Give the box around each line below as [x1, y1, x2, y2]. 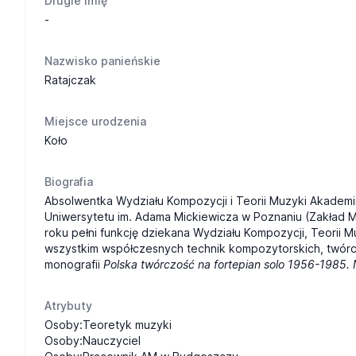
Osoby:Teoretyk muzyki [44, 318, 172, 331]
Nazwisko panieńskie [44, 54, 161, 68]
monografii [44, 257, 103, 271]
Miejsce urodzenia [44, 114, 146, 128]
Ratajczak [44, 73, 96, 87]
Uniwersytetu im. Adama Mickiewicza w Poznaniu [44, 210, 302, 223]
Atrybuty [44, 299, 92, 312]
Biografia [44, 175, 93, 188]
